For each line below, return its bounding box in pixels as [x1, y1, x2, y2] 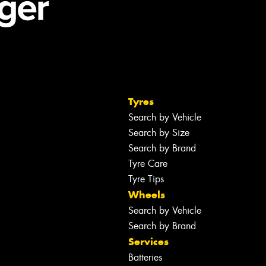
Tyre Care [128, 157, 167, 170]
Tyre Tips [128, 172, 164, 185]
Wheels [128, 188, 165, 201]
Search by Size [128, 126, 189, 139]
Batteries [128, 251, 162, 264]
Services [128, 235, 169, 248]
